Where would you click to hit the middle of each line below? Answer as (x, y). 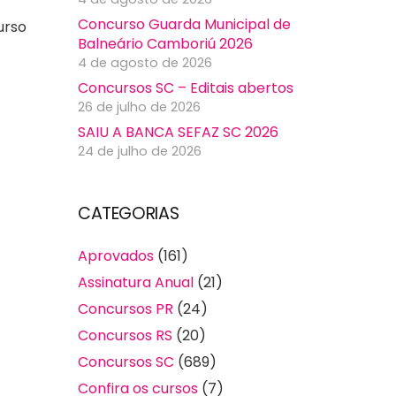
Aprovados (116, 256)
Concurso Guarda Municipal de (184, 25)
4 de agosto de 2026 (145, 63)
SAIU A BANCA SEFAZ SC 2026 (178, 133)
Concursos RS (125, 336)
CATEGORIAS (129, 214)
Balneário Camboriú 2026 (165, 44)
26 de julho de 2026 (139, 107)
